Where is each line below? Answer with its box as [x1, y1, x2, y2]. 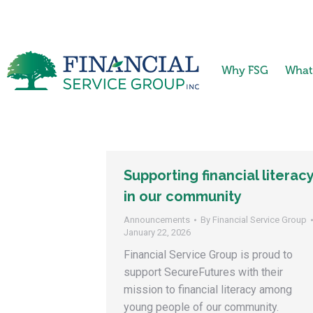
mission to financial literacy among [124, 283, 292, 296]
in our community [124, 188, 242, 205]
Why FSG [221, 64, 268, 77]
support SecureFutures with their [124, 265, 283, 279]
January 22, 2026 [124, 227, 191, 238]
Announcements [124, 214, 190, 225]
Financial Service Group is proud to [124, 248, 293, 261]
